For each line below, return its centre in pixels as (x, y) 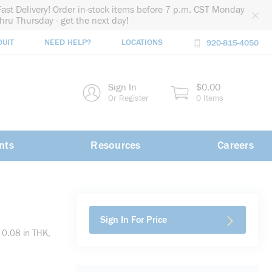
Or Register (128, 98)
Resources (116, 145)
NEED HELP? (68, 43)
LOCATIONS (142, 43)
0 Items (210, 98)
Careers (236, 145)
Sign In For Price (134, 220)
